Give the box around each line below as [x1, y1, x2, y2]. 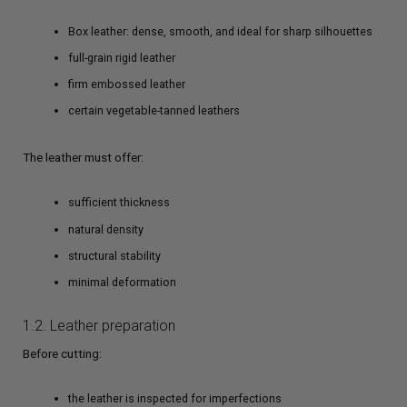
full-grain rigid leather [68, 51, 175, 65]
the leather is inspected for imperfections [68, 391, 282, 405]
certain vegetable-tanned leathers [68, 104, 240, 118]
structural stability [68, 248, 161, 263]
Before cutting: [23, 345, 102, 361]
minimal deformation [68, 274, 176, 289]
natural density [68, 222, 144, 236]
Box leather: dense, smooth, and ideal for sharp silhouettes [68, 25, 372, 38]
